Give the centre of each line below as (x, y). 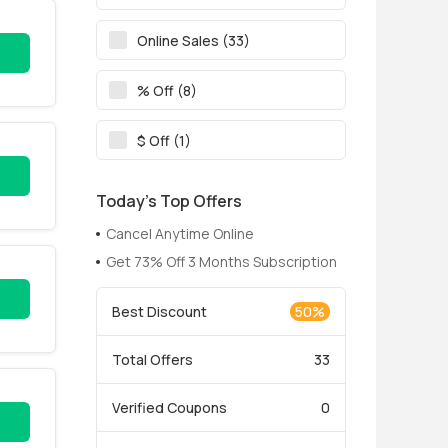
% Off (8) (167, 90)
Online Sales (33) (193, 40)
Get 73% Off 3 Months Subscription (221, 261)
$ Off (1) (164, 140)
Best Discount (159, 311)
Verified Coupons (169, 407)
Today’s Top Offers (169, 201)
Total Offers (152, 359)
